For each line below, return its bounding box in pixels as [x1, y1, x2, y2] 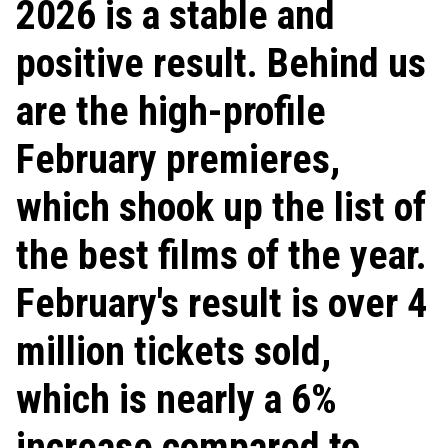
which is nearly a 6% [16, 376, 337, 423]
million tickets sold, [16, 328, 331, 375]
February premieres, [16, 136, 340, 183]
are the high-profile [16, 88, 326, 135]
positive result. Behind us [16, 40, 426, 87]
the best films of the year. [16, 232, 427, 279]
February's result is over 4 [16, 280, 427, 327]
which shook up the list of [16, 184, 426, 231]
